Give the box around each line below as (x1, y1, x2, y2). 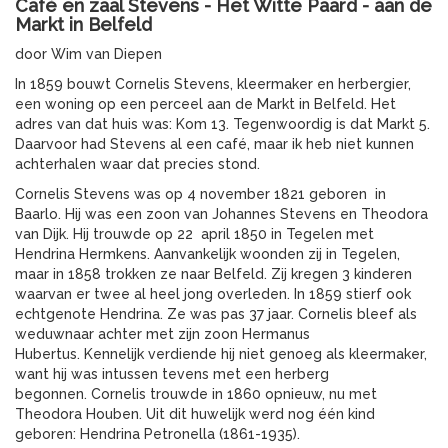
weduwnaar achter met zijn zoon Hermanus (15, 325, 310, 342)
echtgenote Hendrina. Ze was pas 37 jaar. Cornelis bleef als (15, 305, 417, 322)
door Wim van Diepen (15, 45, 162, 62)
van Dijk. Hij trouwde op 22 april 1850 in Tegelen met (15, 225, 374, 242)
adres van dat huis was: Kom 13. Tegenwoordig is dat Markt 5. (15, 115, 430, 132)
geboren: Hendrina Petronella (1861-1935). (15, 425, 300, 442)
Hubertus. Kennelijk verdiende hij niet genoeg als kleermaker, (15, 345, 427, 362)
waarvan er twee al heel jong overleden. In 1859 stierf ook (15, 285, 411, 302)
